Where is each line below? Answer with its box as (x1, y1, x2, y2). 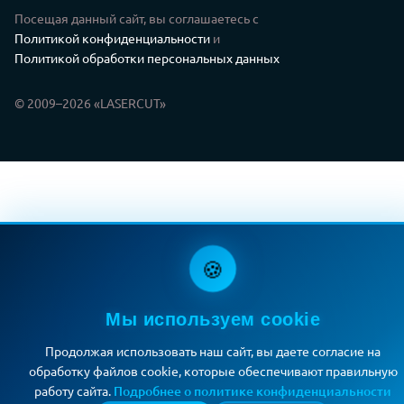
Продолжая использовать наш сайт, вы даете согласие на (45, 343, 381, 359)
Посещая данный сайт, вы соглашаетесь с (14, 9, 259, 26)
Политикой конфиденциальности (14, 29, 210, 46)
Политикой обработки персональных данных (14, 49, 280, 66)
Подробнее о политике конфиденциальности (114, 382, 391, 399)
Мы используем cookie (106, 309, 320, 329)
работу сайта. (34, 382, 114, 399)
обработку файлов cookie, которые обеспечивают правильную (28, 363, 398, 379)
